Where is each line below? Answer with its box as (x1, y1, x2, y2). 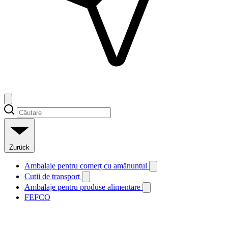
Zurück (9, 143, 30, 151)
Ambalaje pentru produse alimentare (24, 182, 142, 191)
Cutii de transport (24, 172, 82, 181)
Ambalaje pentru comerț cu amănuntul (24, 161, 149, 170)
